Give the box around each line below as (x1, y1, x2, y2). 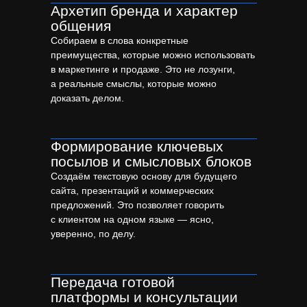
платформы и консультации (51, 289, 238, 306)
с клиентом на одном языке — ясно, (51, 214, 214, 225)
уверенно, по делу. (51, 228, 136, 240)
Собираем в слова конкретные (51, 35, 188, 47)
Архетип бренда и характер (51, 3, 238, 19)
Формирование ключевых (51, 138, 223, 155)
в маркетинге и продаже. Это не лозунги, (51, 64, 235, 75)
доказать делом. (51, 93, 124, 104)
